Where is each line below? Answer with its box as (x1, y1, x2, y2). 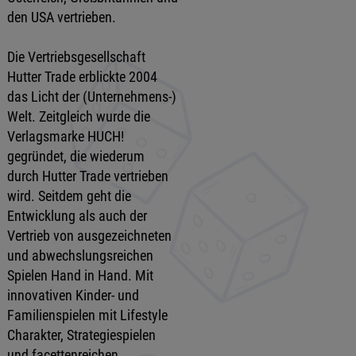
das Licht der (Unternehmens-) (6, 87, 176, 105)
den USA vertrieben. (6, 8, 116, 25)
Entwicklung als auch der (6, 207, 147, 224)
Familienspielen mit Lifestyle (6, 306, 168, 323)
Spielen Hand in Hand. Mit (6, 266, 153, 284)
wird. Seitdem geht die (6, 187, 131, 204)
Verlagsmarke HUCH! (6, 127, 124, 145)
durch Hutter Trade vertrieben (6, 167, 168, 184)
